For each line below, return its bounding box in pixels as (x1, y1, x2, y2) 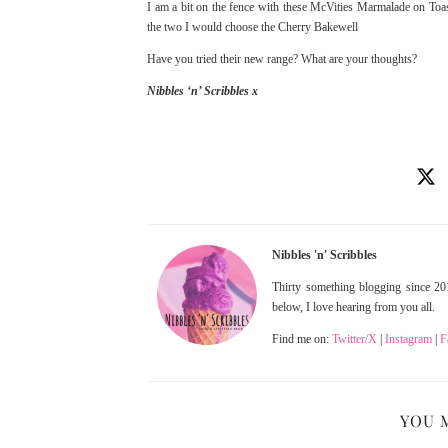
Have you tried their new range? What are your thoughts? (147, 52, 417, 67)
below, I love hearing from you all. (272, 299, 435, 314)
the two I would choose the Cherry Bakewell (147, 20, 361, 35)
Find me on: (272, 331, 332, 346)
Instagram (385, 331, 432, 346)
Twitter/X (332, 331, 377, 346)
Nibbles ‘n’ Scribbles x (147, 84, 258, 99)
